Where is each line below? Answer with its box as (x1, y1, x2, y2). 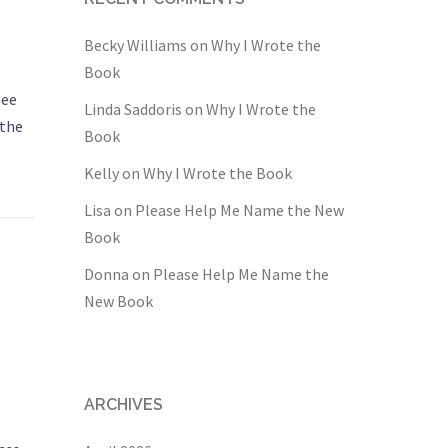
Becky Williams (83, 35, 187, 55)
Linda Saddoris (83, 99, 182, 119)
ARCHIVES (83, 395, 163, 414)
